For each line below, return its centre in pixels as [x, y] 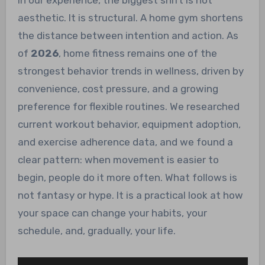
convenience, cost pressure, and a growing [118, 89]
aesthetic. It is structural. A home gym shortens [130, 18]
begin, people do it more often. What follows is [127, 178]
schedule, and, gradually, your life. [96, 231]
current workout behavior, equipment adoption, [129, 125]
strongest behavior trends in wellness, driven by [130, 71]
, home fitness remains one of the [138, 54]
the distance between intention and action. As [128, 36]
